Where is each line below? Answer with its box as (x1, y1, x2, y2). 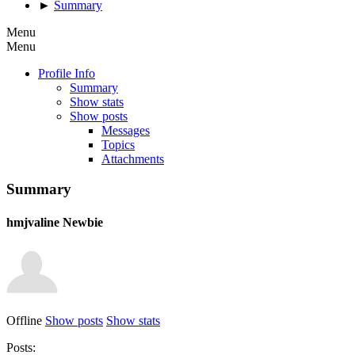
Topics (101, 137, 135, 151)
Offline (6, 313, 42, 327)
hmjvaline (6, 215, 63, 229)
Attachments (101, 151, 164, 166)
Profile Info (38, 66, 95, 80)
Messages (101, 123, 150, 137)
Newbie (63, 215, 103, 229)
